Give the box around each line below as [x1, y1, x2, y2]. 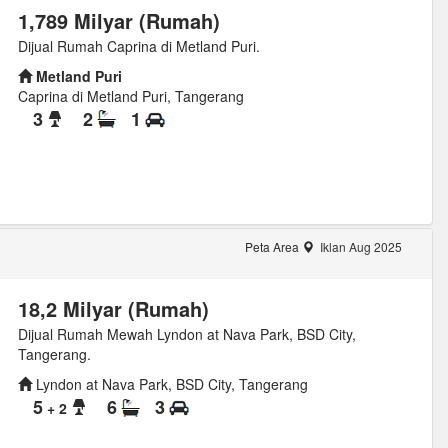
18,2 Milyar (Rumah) [17, 294, 209, 324]
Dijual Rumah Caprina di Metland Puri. [17, 35, 260, 56]
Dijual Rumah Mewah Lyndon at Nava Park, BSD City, [17, 324, 356, 345]
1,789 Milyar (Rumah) [17, 5, 220, 35]
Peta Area [244, 238, 302, 256]
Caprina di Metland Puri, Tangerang [17, 85, 244, 106]
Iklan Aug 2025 [316, 238, 402, 256]
